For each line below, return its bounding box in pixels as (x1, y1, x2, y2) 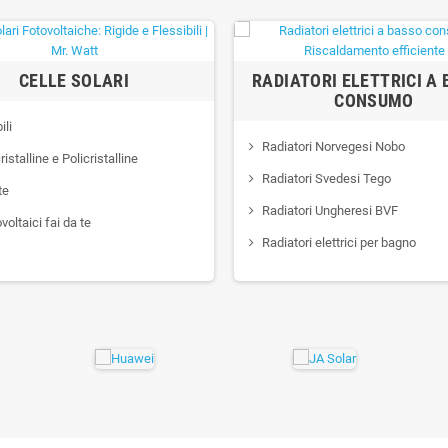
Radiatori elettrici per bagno (262, 234, 416, 250)
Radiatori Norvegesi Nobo (262, 138, 405, 154)
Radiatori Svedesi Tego (262, 170, 391, 186)
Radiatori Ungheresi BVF (262, 202, 398, 218)
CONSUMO (334, 89, 414, 111)
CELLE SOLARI (18, 69, 130, 91)
